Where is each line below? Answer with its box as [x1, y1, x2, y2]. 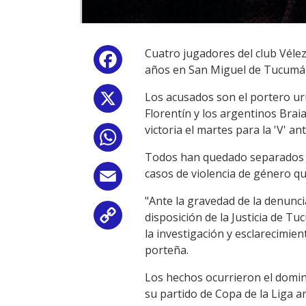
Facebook [125, 54, 174, 70]
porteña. [145, 242, 189, 258]
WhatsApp [125, 132, 178, 148]
